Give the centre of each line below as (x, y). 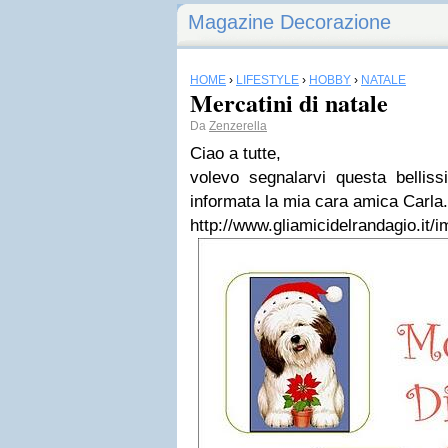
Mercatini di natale (289, 102)
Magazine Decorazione (289, 22)
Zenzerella (238, 126)
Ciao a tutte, (235, 153)
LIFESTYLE (267, 80)
